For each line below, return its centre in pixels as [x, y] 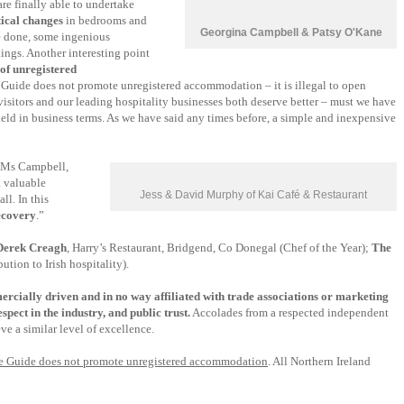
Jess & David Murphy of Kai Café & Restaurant [253, 195]
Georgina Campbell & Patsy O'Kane [291, 32]
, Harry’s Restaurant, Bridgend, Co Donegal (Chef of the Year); [219, 248]
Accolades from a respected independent [289, 312]
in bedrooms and [106, 20]
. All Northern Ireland [319, 361]
